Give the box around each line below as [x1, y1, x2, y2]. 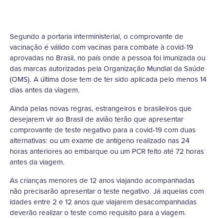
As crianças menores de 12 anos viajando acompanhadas [10, 175, 195, 186]
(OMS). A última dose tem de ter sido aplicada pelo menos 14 [10, 74, 206, 85]
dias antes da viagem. [10, 85, 80, 95]
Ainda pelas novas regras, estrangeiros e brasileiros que [10, 103, 192, 114]
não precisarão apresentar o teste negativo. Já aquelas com [10, 186, 204, 197]
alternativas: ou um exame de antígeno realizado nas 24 [10, 135, 189, 146]
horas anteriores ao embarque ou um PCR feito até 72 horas [10, 146, 204, 157]
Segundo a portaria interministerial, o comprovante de [10, 31, 183, 42]
